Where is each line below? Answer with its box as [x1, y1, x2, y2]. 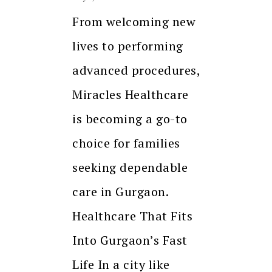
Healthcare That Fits [72, 207, 192, 224]
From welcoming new [72, 13, 195, 30]
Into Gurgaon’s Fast [72, 231, 188, 248]
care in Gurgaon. [72, 183, 168, 200]
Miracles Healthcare [72, 86, 189, 103]
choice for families [72, 134, 180, 151]
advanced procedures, [72, 61, 200, 78]
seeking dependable [72, 158, 188, 175]
